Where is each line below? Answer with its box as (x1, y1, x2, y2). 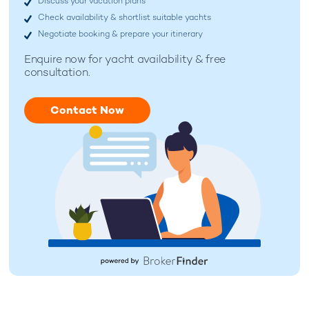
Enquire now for (24, 52, 103, 67)
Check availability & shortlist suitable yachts (38, 12, 211, 23)
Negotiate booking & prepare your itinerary (38, 28, 203, 40)
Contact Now (50, 103, 124, 118)
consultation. (24, 65, 90, 80)
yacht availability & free (102, 52, 226, 67)
